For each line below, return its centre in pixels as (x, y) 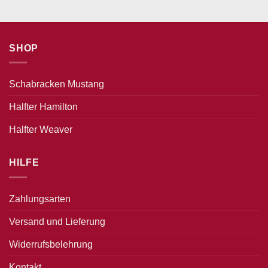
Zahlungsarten (40, 199)
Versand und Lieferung (57, 221)
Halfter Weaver (41, 130)
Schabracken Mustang (57, 84)
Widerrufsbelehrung (51, 244)
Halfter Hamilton (43, 107)
